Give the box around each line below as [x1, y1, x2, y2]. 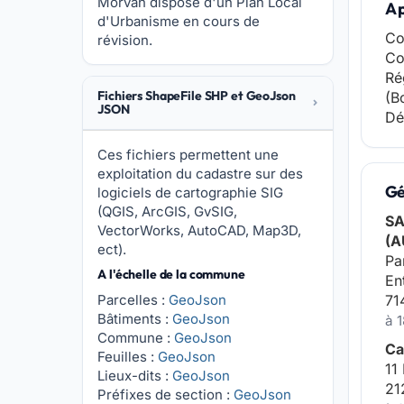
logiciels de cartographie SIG [97, 184, 284, 201]
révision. [97, 32, 153, 49]
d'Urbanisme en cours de [97, 13, 261, 30]
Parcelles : [97, 291, 170, 308]
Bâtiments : [97, 310, 173, 327]
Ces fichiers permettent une [97, 146, 280, 163]
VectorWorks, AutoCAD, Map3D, [97, 222, 302, 239]
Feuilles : [97, 348, 159, 365]
